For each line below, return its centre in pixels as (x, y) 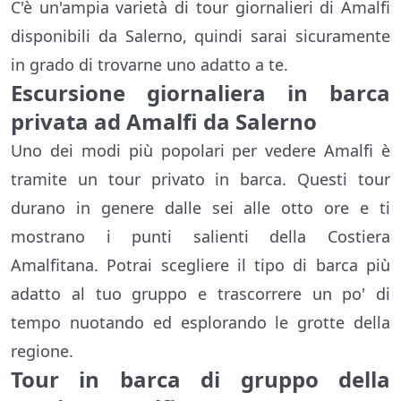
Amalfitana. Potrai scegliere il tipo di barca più (200, 265)
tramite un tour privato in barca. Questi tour (200, 179)
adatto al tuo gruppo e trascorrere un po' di (200, 294)
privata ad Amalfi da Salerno (164, 122)
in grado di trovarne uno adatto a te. (149, 65)
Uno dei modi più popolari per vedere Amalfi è (200, 151)
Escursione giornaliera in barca (200, 93)
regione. (42, 351)
